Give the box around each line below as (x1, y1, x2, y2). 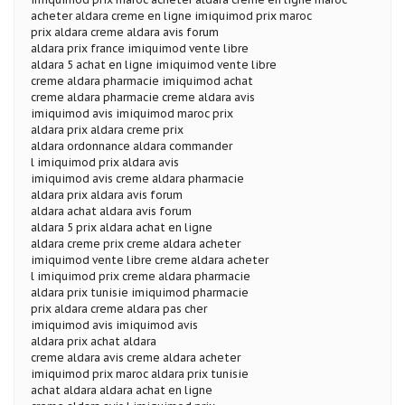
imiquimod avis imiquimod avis (31, 317, 198, 332)
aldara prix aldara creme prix (31, 122, 184, 137)
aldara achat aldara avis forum (31, 203, 192, 218)
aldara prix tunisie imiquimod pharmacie (31, 285, 249, 299)
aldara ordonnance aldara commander (31, 138, 232, 153)
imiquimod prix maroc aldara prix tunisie (31, 366, 249, 381)
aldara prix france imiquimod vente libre (31, 41, 249, 55)
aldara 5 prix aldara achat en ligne (31, 220, 212, 234)
